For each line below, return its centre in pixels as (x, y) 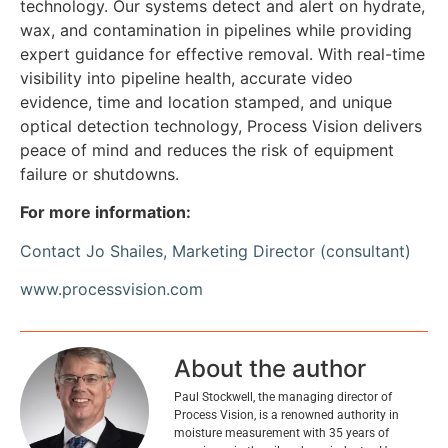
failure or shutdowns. (99, 174)
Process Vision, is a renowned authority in (286, 414)
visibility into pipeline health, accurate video (186, 78)
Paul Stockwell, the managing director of (283, 396)
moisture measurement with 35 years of (281, 432)
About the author (270, 368)
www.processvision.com (111, 289)
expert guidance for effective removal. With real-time (222, 54)
